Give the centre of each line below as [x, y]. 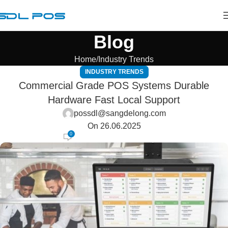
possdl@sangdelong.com [120, 113]
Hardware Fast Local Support [114, 100]
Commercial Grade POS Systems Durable [114, 85]
